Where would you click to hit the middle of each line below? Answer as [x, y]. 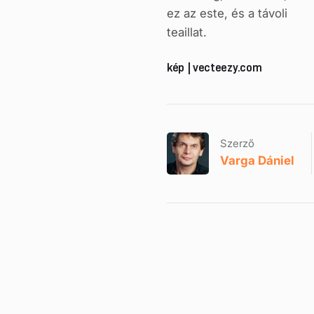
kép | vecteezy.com [214, 67]
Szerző [237, 144]
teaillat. [187, 32]
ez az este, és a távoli [227, 13]
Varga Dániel [257, 161]
